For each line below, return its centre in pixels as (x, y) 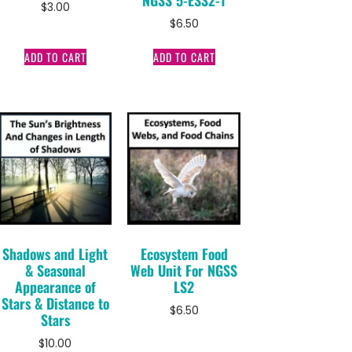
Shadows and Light (55, 254)
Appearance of (55, 287)
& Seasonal (55, 271)
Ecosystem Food (184, 254)
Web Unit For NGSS (184, 271)
